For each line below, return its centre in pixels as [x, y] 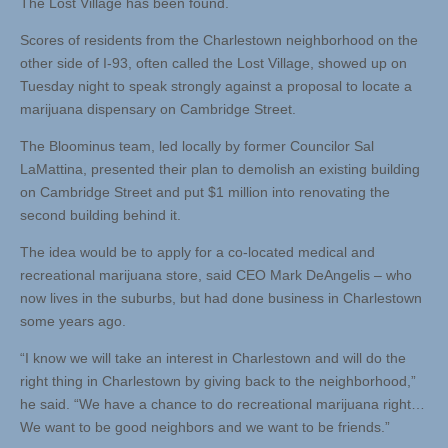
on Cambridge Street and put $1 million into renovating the [205, 192]
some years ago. [73, 321]
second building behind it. [100, 215]
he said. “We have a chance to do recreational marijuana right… [222, 404]
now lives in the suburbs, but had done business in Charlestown [221, 298]
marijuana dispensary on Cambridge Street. [158, 109]
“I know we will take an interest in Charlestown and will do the [213, 358]
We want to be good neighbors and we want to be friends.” [205, 427]
